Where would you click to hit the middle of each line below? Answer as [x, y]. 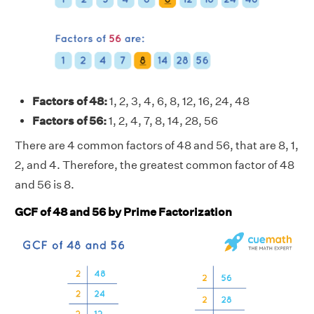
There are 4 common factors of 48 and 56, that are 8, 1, [157, 146]
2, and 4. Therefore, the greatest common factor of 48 [155, 165]
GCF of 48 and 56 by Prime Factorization [123, 212]
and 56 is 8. [45, 185]
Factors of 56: [69, 121]
